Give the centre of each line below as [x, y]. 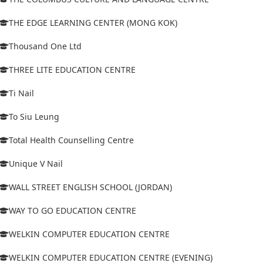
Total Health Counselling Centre [71, 140]
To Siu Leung [34, 116]
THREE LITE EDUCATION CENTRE [72, 69]
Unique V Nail [36, 163]
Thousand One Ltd [45, 46]
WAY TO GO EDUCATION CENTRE [73, 210]
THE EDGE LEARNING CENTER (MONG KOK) [93, 22]
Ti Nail [21, 93]
